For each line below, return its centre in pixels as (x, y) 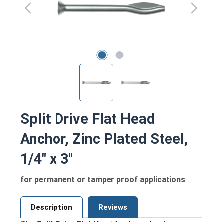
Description (52, 207)
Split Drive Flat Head (88, 119)
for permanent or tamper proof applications (103, 179)
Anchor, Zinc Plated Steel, (104, 139)
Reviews (113, 207)
